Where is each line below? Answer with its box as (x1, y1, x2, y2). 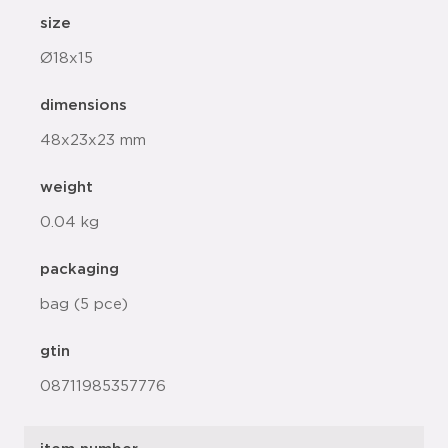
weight (40, 180, 93, 195)
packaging (40, 262, 119, 277)
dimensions (40, 98, 127, 113)
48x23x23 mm (40, 133, 146, 148)
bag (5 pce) (40, 297, 128, 312)
